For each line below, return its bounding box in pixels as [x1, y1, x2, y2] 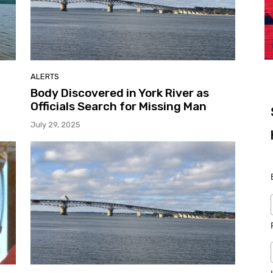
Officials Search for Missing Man [30, 99, 207, 114]
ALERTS [30, 72, 59, 82]
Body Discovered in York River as [30, 86, 209, 101]
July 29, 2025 [30, 120, 80, 130]
